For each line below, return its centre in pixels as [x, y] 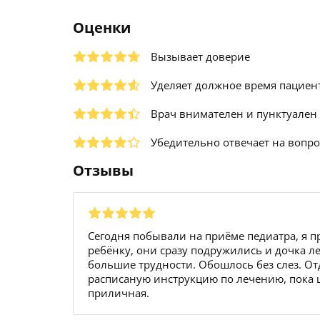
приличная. [119, 293]
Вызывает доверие [200, 56]
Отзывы [103, 170]
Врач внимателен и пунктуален [234, 114]
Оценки [102, 27]
